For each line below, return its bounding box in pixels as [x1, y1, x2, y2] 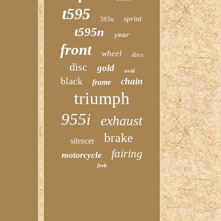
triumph [74, 89, 130, 108]
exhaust [101, 113, 143, 128]
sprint [124, 15, 142, 23]
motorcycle [61, 150, 102, 160]
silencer [71, 137, 95, 145]
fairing [111, 147, 143, 160]
